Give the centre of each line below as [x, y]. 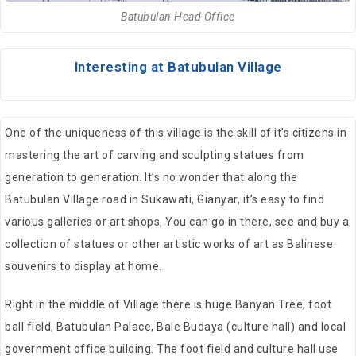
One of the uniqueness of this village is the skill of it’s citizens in [176, 133]
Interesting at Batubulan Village [178, 67]
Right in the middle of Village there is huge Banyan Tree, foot [168, 305]
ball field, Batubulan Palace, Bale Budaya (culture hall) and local [175, 327]
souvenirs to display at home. [83, 267]
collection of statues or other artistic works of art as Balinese [169, 244]
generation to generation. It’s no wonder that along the [151, 178]
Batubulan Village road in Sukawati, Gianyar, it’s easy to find [164, 200]
